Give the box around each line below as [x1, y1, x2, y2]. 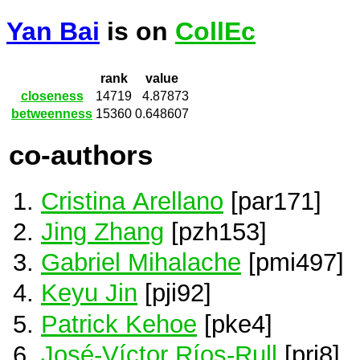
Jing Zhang [41, 218, 164, 246]
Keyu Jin [41, 279, 137, 307]
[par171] [223, 186, 321, 215]
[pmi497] [241, 248, 344, 276]
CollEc [175, 17, 256, 47]
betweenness [11, 107, 92, 121]
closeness [20, 89, 84, 104]
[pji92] [137, 279, 211, 307]
